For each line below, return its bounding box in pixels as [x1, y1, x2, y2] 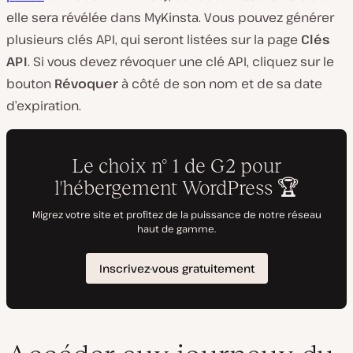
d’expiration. [6, 97, 81, 114]
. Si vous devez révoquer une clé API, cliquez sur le [28, 53, 334, 70]
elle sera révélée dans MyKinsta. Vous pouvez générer [6, 9, 334, 26]
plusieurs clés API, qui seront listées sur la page [6, 31, 301, 48]
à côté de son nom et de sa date [118, 75, 322, 92]
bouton [6, 75, 54, 92]
